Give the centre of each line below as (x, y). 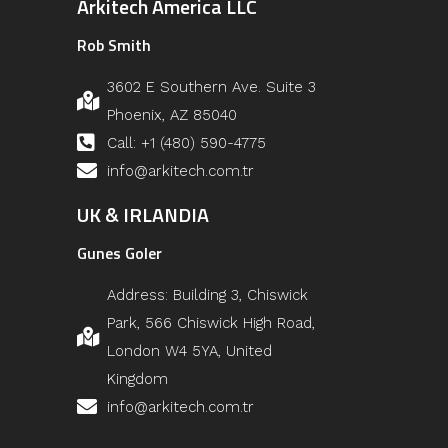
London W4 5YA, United (189, 351)
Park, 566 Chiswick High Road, (211, 323)
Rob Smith (114, 45)
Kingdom (137, 379)
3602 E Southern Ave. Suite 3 (211, 87)
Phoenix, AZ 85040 (172, 115)
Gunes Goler (119, 253)
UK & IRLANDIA (143, 215)
